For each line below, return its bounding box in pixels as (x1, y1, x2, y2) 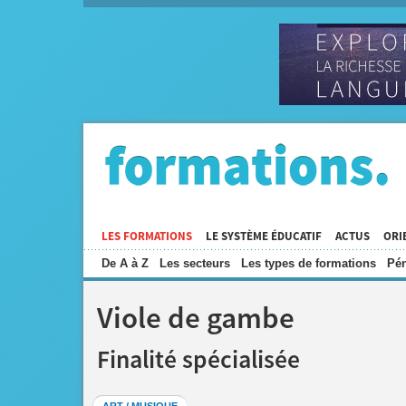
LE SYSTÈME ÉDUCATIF (206, 228, 322, 245)
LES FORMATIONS (101, 228, 192, 245)
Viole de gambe (97, 299, 301, 339)
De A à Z (101, 256, 149, 270)
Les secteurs (159, 256, 230, 270)
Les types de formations (241, 256, 376, 270)
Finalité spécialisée (97, 344, 300, 377)
